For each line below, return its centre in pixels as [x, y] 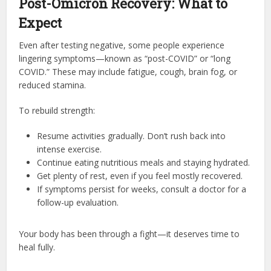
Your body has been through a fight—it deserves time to [129, 233]
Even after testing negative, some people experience [122, 45]
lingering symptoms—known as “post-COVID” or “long [125, 58]
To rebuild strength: [57, 110]
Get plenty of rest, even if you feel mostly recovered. [140, 175]
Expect [41, 22]
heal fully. [37, 247]
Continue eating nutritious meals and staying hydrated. [144, 162]
